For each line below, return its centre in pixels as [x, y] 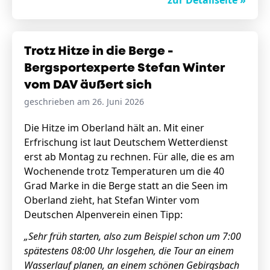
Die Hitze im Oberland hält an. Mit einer [114, 128]
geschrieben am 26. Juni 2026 [84, 102]
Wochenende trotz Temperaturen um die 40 [124, 171]
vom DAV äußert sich [88, 85]
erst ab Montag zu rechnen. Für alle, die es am [129, 157]
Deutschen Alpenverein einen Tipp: [103, 215]
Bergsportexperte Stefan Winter [124, 68]
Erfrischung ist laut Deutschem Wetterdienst [126, 142]
